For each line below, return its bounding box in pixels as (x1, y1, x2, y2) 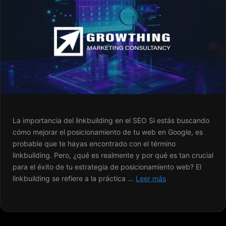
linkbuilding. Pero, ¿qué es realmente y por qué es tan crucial (13, 151, 213, 160)
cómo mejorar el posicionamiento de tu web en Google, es (13, 128, 203, 137)
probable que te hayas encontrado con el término (13, 139, 176, 148)
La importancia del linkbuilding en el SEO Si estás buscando (13, 116, 209, 125)
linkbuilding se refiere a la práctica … (13, 174, 136, 183)
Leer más (136, 174, 166, 183)
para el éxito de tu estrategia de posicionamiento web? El (13, 162, 201, 172)
